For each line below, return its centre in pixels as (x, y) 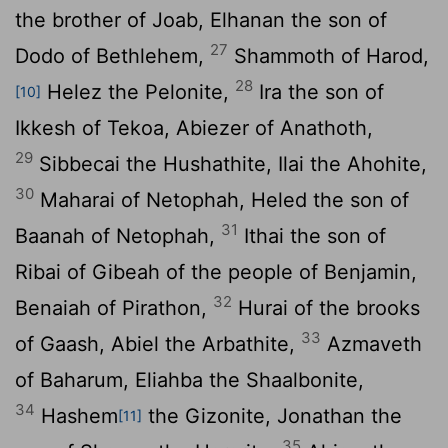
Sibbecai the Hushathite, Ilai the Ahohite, (230, 163)
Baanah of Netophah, (118, 235)
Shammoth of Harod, (328, 55)
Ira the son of (318, 91)
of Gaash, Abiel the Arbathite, (158, 343)
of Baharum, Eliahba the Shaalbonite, (189, 379)
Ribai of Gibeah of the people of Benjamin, (216, 271)
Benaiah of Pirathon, (114, 307)
